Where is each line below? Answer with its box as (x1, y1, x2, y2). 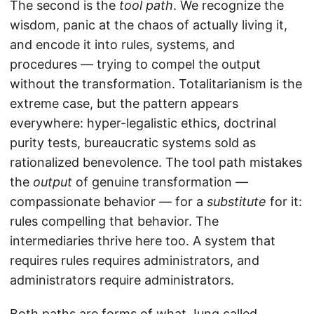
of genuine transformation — (72, 175, 248, 190)
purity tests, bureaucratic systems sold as (10, 135, 256, 151)
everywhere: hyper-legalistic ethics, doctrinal (10, 116, 276, 131)
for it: (266, 194, 302, 210)
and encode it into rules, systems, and (10, 37, 235, 53)
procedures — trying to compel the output (10, 57, 261, 72)
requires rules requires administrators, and (10, 253, 259, 268)
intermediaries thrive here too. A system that (10, 233, 275, 249)
